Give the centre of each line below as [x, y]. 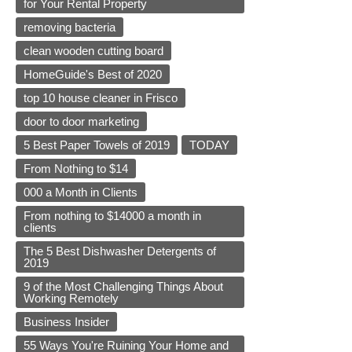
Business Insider [66, 322]
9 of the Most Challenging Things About [123, 287]
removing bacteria [70, 27]
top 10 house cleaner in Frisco [101, 98]
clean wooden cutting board [93, 51]
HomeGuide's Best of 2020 [93, 75]
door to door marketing [81, 122]
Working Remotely [71, 299]
